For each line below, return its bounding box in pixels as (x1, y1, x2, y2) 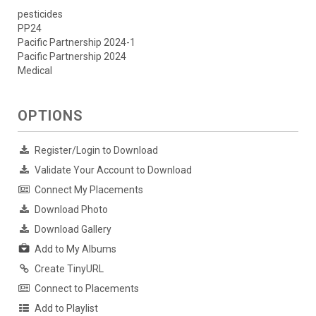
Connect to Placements (35, 282, 139, 294)
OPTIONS (18, 107, 83, 124)
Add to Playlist (35, 302, 98, 314)
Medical (18, 64, 52, 76)
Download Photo (35, 203, 108, 215)
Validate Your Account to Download (35, 164, 192, 176)
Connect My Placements (35, 183, 143, 195)
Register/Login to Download (35, 144, 158, 156)
